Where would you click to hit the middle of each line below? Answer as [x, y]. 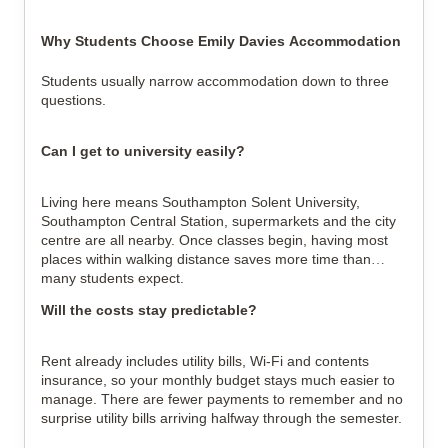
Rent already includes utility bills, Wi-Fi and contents [205, 361]
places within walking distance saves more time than [206, 259]
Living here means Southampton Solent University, [200, 202]
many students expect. [112, 278]
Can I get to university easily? [143, 151]
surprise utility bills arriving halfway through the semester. [221, 418]
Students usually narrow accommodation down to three [215, 81]
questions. [73, 100]
